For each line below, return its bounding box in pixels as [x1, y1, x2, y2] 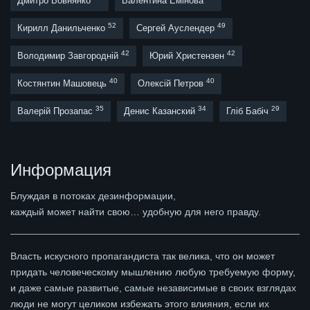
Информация [10, 161, 111, 180]
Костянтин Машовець [17, 77, 109, 89]
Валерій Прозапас [17, 105, 95, 116]
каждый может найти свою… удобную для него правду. [10, 206, 261, 218]
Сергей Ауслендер [136, 22, 217, 33]
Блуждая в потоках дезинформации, [10, 190, 176, 202]
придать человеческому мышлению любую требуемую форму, [10, 266, 295, 278]
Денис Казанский [124, 105, 198, 116]
